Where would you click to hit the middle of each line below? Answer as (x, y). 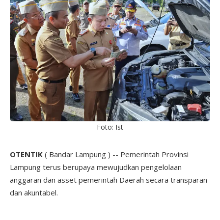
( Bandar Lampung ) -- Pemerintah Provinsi (116, 154)
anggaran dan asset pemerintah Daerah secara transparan (109, 179)
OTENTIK (26, 154)
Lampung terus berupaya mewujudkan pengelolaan (97, 167)
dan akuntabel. (34, 192)
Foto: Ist (110, 127)
